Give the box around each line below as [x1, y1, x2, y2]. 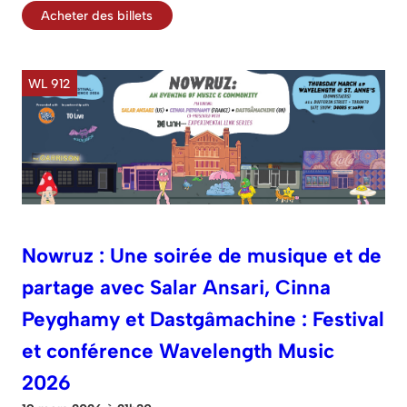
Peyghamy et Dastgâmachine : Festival [22, 306, 384, 332]
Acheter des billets [41, 7, 154, 25]
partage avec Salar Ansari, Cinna [22, 274, 331, 300]
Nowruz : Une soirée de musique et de [22, 243, 382, 268]
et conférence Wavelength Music [22, 338, 334, 363]
